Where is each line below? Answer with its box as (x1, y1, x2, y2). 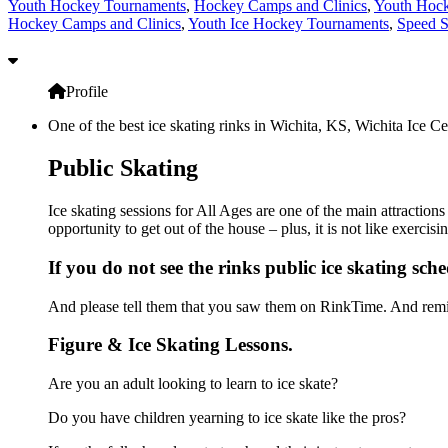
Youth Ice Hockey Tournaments (188, 15, 389, 33)
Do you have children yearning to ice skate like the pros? (48, 409, 406, 427)
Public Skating (48, 155, 198, 182)
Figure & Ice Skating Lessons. (48, 334, 293, 356)
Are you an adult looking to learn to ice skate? (48, 375, 338, 393)
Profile (66, 83, 108, 101)
